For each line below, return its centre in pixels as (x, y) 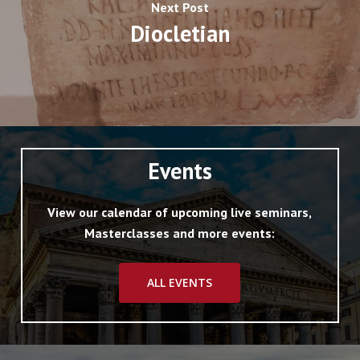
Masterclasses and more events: (180, 233)
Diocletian (180, 34)
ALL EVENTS (180, 282)
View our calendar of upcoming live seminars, (180, 212)
